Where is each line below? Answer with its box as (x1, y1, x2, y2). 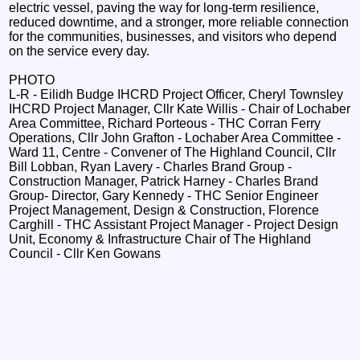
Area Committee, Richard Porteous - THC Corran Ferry (9, 116, 321, 130)
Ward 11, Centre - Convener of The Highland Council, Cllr (9, 145, 337, 159)
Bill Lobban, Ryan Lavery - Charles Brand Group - (9, 159, 292, 174)
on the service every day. (9, 43, 150, 58)
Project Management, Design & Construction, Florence (9, 202, 320, 217)
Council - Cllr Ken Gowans (9, 246, 162, 260)
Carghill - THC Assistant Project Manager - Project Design (9, 217, 339, 231)
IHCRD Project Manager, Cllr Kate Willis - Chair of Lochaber (9, 101, 351, 116)
